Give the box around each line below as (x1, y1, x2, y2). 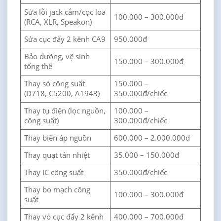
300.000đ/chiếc (114, 115, 168, 126)
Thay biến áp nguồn (24, 132, 92, 143)
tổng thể (24, 61, 53, 72)
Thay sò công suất (24, 78, 85, 89)
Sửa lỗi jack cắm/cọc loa (24, 6, 106, 17)
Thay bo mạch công (24, 184, 91, 195)
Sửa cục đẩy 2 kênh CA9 (24, 34, 106, 44)
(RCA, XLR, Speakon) (24, 16, 92, 27)
